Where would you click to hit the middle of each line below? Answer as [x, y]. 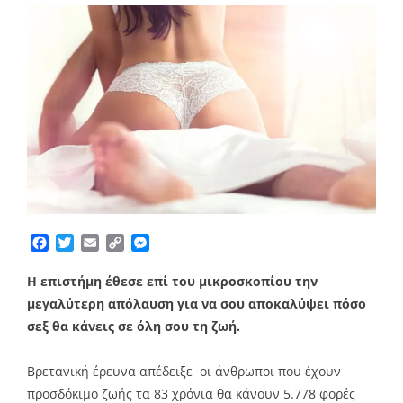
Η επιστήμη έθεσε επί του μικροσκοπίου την [172, 281]
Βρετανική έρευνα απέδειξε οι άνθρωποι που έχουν [184, 371]
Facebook [81, 242]
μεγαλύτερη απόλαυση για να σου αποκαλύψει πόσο [197, 303]
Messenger [187, 242]
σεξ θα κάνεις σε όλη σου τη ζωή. [134, 326]
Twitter [98, 242]
